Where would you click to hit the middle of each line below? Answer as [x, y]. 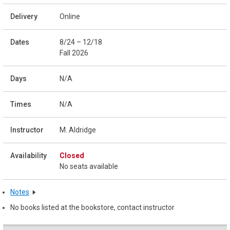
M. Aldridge [78, 130]
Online [70, 16]
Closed [72, 155]
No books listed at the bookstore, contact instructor [92, 207]
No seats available [89, 166]
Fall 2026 [74, 53]
